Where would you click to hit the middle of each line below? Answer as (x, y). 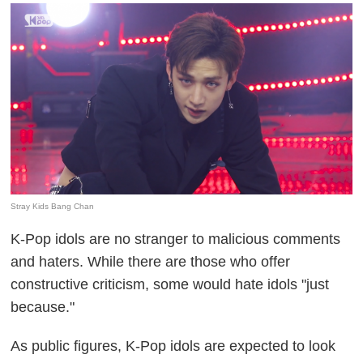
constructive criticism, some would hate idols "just (170, 284)
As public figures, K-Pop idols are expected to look (173, 346)
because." (43, 307)
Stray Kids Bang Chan (53, 206)
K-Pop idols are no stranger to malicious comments (176, 239)
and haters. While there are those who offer (151, 261)
